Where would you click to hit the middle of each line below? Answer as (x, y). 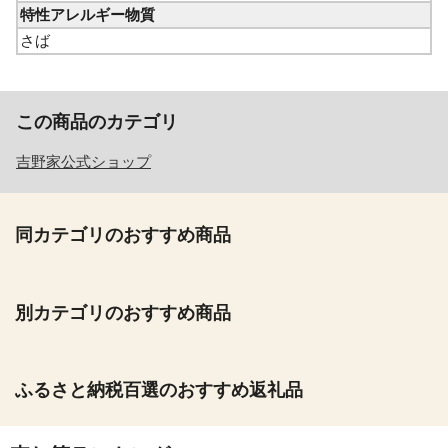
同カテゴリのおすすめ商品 (123, 235)
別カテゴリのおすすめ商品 (123, 312)
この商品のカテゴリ (97, 122)
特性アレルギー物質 (87, 15)
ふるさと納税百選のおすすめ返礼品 (159, 390)
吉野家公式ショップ (83, 162)
